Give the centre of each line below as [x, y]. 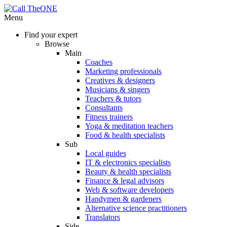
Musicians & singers [118, 89]
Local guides [106, 153]
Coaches [99, 62]
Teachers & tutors [113, 99]
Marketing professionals [123, 71]
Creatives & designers [120, 80]
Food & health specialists [125, 135]
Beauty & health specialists [128, 172]
